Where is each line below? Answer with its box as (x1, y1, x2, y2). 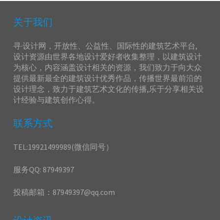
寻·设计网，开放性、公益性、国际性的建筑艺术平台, (13, 40, 198, 51)
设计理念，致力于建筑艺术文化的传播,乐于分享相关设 (13, 83, 204, 94)
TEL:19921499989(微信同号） (13, 141, 114, 152)
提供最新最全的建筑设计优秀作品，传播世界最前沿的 (13, 73, 202, 83)
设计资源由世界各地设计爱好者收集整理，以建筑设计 (13, 51, 202, 61)
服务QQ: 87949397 (13, 164, 75, 174)
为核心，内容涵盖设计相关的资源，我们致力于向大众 (13, 62, 202, 72)
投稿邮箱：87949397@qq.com (13, 187, 115, 197)
